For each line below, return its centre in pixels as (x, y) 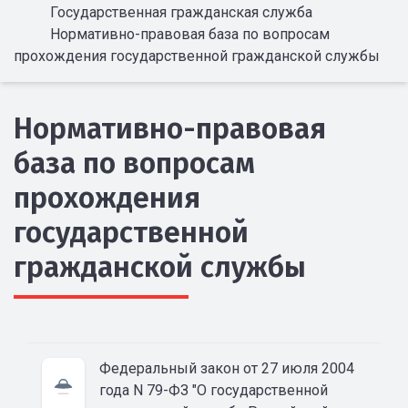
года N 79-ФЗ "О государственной (214, 390)
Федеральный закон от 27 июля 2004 (227, 368)
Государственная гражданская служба (181, 12)
